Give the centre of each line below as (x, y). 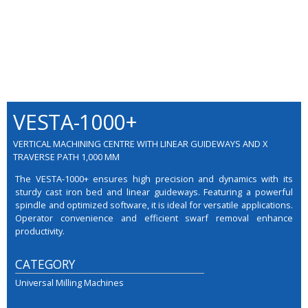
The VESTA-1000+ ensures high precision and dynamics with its (154, 178)
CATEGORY (45, 264)
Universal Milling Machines (70, 282)
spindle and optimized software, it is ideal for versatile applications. (154, 205)
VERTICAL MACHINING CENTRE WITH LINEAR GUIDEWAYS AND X (141, 143)
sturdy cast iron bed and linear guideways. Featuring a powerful (154, 191)
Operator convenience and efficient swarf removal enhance (154, 218)
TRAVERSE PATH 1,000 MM (67, 156)
